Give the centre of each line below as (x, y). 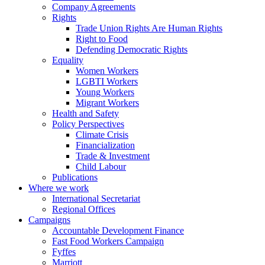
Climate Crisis (102, 134)
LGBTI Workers (107, 81)
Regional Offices (84, 209)
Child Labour (101, 166)
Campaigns (49, 219)
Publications (75, 177)
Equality (68, 60)
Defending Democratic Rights (132, 49)
